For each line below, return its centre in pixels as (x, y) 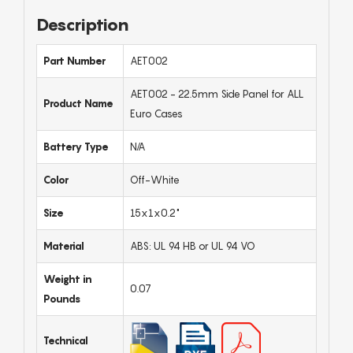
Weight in (68, 279)
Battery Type (76, 146)
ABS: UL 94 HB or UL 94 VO (193, 245)
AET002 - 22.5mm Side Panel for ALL (217, 93)
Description (83, 24)
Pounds (62, 298)
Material (64, 245)
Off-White (155, 179)
